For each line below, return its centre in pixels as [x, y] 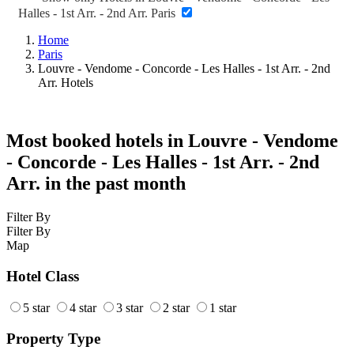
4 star [83, 308]
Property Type [53, 339]
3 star [130, 308]
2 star [176, 308]
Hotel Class [43, 276]
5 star [36, 308]
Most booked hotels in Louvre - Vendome [172, 141]
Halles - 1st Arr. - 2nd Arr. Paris [98, 13]
